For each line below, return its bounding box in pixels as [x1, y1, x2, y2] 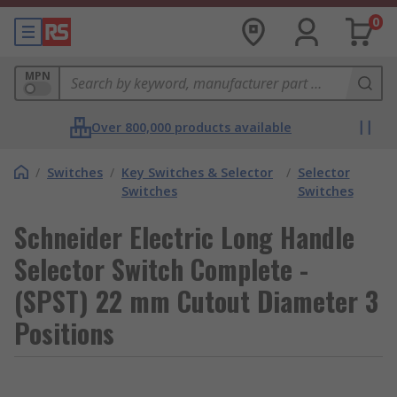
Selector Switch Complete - [14, 249, 308, 289]
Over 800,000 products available [91, 119, 292, 136]
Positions [14, 313, 114, 353]
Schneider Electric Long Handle [14, 217, 354, 257]
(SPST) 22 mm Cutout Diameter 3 [14, 281, 378, 321]
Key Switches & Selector [121, 164, 273, 181]
